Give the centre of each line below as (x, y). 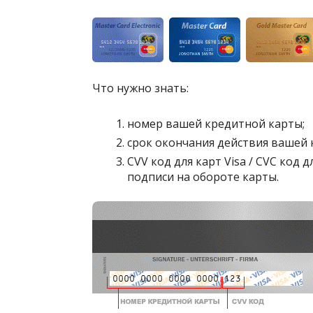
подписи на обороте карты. (203, 177)
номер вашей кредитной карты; (216, 124)
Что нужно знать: (140, 88)
